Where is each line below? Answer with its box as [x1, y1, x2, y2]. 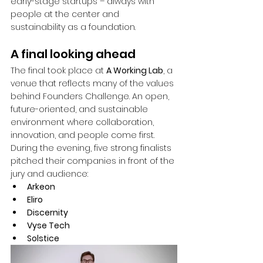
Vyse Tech [27, 220, 70, 232]
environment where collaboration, [11, 116, 156, 129]
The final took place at [11, 65, 106, 77]
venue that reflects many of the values [11, 77, 176, 90]
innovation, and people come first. [11, 129, 157, 141]
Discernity [27, 207, 68, 219]
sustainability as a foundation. [11, 21, 136, 33]
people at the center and [11, 8, 122, 21]
